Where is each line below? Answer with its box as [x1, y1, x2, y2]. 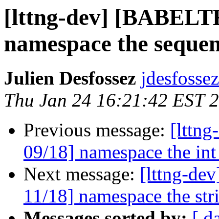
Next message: [23, 163, 140, 185]
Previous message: [23, 119, 170, 141]
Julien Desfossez [4, 67, 136, 89]
